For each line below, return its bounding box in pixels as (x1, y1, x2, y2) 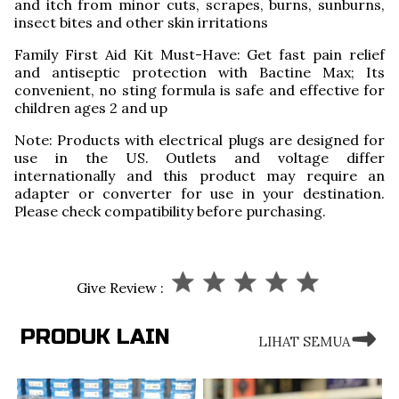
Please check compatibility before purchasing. (14, 202, 326, 221)
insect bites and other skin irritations (14, 13, 268, 32)
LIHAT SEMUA (258, 333, 350, 351)
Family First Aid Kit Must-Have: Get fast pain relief (14, 45, 385, 64)
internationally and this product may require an (14, 167, 385, 185)
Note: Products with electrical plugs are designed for (14, 131, 385, 150)
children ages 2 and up (14, 99, 167, 118)
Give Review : (76, 279, 164, 297)
